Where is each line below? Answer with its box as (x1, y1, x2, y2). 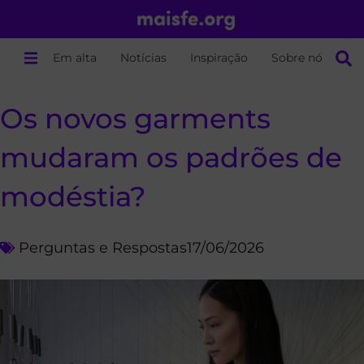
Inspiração (190, 50, 249, 65)
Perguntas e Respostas (18, 239, 187, 256)
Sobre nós (271, 50, 329, 65)
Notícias (120, 50, 167, 65)
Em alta (53, 50, 97, 65)
